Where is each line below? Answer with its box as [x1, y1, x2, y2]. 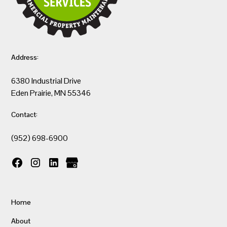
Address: [11, 52, 39, 62]
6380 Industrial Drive [11, 75, 82, 86]
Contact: [11, 109, 38, 119]
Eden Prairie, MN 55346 [11, 87, 91, 98]
